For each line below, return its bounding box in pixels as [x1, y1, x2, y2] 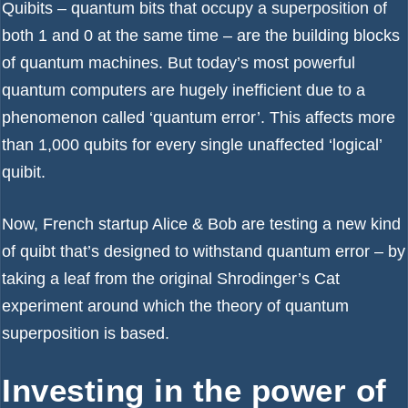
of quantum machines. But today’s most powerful [2, 54, 355, 72]
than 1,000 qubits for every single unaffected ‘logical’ [2, 136, 382, 154]
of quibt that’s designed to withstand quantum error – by [2, 242, 405, 260]
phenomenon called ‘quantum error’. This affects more [2, 108, 395, 127]
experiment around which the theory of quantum [2, 297, 349, 315]
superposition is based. [2, 324, 169, 342]
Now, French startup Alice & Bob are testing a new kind [2, 215, 401, 233]
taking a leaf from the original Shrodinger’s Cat [2, 270, 340, 288]
